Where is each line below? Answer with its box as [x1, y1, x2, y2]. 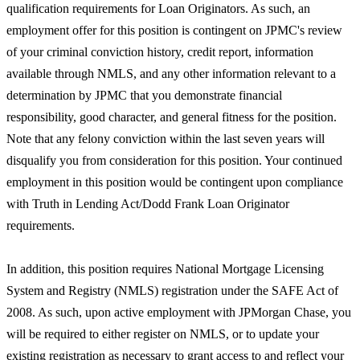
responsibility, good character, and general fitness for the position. [6, 109, 337, 124]
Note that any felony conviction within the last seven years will [6, 131, 325, 145]
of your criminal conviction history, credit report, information [6, 44, 313, 59]
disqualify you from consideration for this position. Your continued [6, 153, 342, 167]
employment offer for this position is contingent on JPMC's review [6, 22, 342, 37]
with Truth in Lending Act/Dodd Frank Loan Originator [6, 196, 289, 211]
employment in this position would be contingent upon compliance [6, 174, 343, 189]
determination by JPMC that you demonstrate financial [6, 88, 282, 102]
